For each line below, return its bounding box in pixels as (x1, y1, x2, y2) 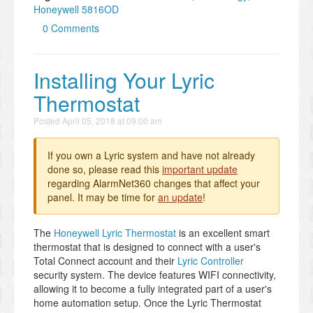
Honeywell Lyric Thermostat (54, 226, 176, 240)
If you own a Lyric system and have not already (48, 148, 255, 163)
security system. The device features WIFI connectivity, (34, 268, 276, 282)
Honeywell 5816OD (34, 2, 119, 17)
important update (162, 162, 238, 177)
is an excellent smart (176, 226, 270, 240)
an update (158, 190, 203, 205)
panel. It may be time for (48, 190, 158, 205)
